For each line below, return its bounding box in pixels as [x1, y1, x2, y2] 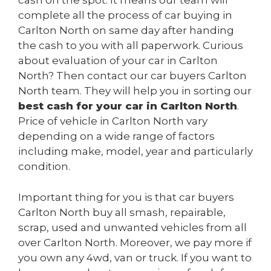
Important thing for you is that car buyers [18, 191, 234, 203]
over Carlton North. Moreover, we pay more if [18, 236, 252, 249]
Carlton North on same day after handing [18, 24, 234, 37]
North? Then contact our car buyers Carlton [18, 70, 247, 82]
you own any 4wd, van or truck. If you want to [18, 251, 252, 264]
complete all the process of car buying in [18, 9, 232, 22]
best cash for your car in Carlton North [18, 100, 237, 113]
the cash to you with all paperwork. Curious [18, 39, 243, 52]
